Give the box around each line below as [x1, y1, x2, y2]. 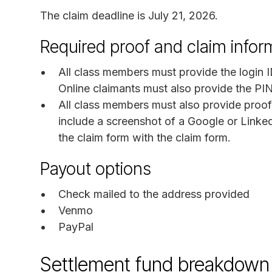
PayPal [58, 220, 93, 233]
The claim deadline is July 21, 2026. [40, 8, 218, 22]
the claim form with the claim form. [58, 131, 231, 144]
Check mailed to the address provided [58, 187, 250, 200]
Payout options [40, 158, 151, 179]
